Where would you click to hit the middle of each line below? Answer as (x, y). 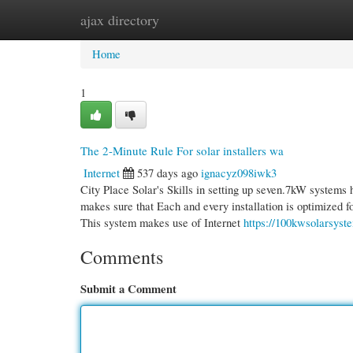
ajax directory (120, 20)
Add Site (284, 20)
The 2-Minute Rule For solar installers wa (182, 150)
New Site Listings (198, 20)
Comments (122, 257)
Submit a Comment (128, 289)
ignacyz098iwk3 (239, 173)
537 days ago (167, 173)
